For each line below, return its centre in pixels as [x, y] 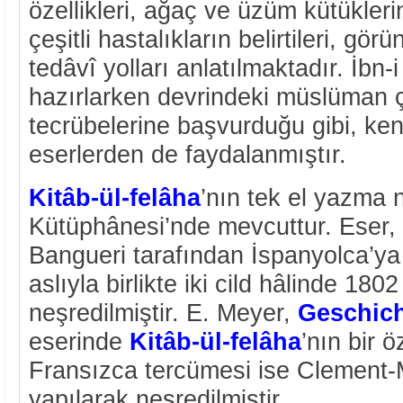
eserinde [79, 341]
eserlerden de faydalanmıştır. [188, 154]
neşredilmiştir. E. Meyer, [163, 313]
